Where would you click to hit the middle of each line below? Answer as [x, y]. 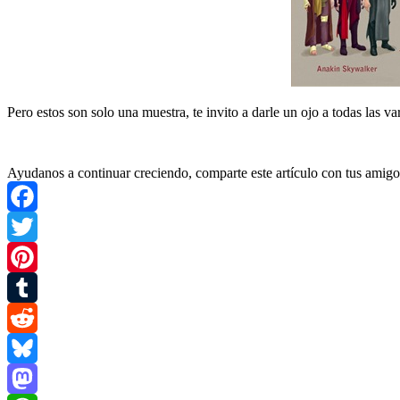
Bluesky [30, 378]
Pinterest [31, 287]
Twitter [27, 256]
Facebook [35, 226]
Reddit [26, 347]
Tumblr [28, 317]
